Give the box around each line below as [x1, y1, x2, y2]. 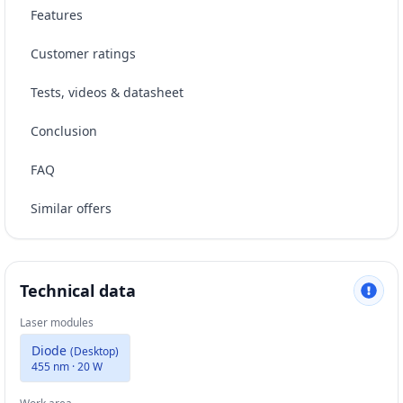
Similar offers [31, 199, 112, 217]
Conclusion [31, 121, 97, 139]
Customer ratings [31, 44, 136, 62]
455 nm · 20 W [31, 358, 103, 374]
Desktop [74, 343, 115, 359]
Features [31, 5, 83, 23]
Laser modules [20, 314, 94, 330]
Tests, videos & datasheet [31, 83, 184, 101]
